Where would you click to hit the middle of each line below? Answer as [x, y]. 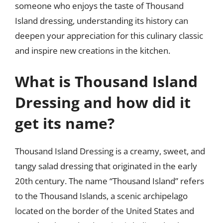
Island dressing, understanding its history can [102, 21]
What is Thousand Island [106, 81]
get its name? [65, 123]
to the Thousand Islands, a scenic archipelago [101, 196]
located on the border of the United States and [105, 211]
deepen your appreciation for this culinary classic [109, 36]
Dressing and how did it [103, 102]
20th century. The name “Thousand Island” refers [110, 181]
